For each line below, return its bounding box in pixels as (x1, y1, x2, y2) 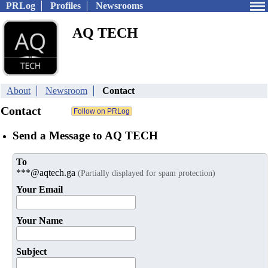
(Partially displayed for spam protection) (78, 168, 215, 178)
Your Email (16, 184, 63, 195)
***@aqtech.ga (16, 167, 78, 178)
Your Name (16, 215, 63, 226)
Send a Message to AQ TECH (13, 129, 158, 142)
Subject (16, 246, 47, 257)
